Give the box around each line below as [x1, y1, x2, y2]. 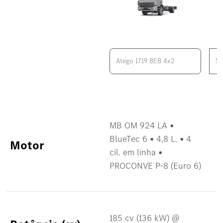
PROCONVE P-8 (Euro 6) [110, 159, 201, 171]
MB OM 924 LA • [110, 119, 174, 131]
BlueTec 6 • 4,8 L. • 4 [110, 132, 191, 144]
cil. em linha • [110, 146, 162, 158]
